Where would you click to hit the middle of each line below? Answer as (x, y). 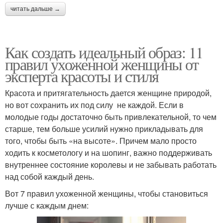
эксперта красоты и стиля (82, 76)
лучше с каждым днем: (47, 205)
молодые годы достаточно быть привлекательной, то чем (111, 116)
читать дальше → (35, 9)
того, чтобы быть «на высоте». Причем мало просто (101, 140)
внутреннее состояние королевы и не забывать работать (111, 164)
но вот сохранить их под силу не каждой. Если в (94, 105)
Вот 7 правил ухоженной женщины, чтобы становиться (107, 193)
